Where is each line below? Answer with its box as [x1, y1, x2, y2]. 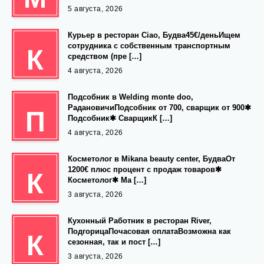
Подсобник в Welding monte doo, [68, 92, 193, 101]
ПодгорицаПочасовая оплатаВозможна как [68, 226, 231, 236]
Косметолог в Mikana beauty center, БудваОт [68, 154, 235, 163]
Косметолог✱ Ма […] [68, 175, 146, 184]
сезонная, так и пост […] [68, 237, 160, 246]
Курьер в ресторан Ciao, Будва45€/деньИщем [68, 30, 240, 39]
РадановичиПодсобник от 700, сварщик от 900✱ [68, 103, 251, 112]
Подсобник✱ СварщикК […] [68, 113, 172, 123]
